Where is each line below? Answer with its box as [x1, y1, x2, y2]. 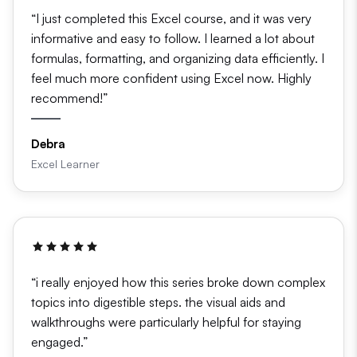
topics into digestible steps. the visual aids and [31, 293, 285, 310]
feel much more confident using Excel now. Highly [31, 69, 312, 86]
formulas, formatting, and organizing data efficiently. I [31, 49, 324, 66]
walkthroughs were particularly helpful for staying [31, 313, 301, 330]
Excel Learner [31, 156, 100, 171]
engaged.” [31, 333, 88, 350]
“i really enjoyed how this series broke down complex [31, 273, 325, 290]
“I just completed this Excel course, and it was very [31, 10, 312, 26]
